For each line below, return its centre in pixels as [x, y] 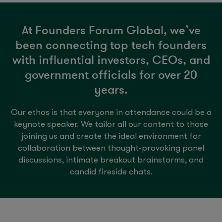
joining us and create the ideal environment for [111, 137]
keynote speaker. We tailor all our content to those [111, 125]
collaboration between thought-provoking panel [111, 148]
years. [111, 89]
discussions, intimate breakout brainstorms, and [111, 160]
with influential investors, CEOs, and [111, 59]
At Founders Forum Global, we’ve [111, 30]
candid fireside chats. [111, 172]
